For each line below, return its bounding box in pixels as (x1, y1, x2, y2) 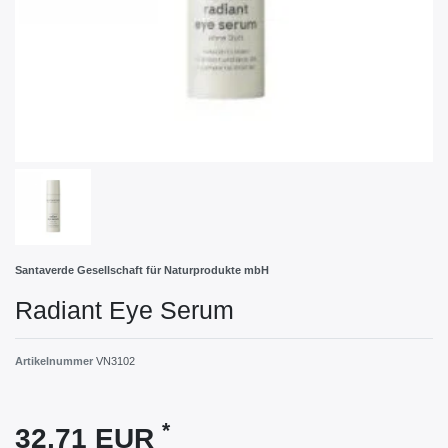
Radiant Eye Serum (15, 295, 234, 324)
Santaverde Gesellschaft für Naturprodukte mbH (15, 263, 269, 276)
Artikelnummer (15, 354, 96, 367)
